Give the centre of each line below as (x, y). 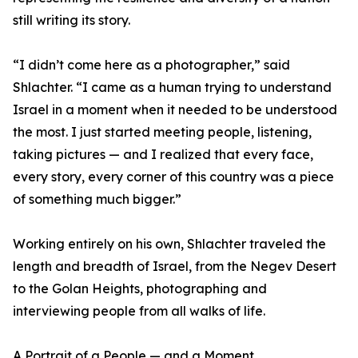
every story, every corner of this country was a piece (173, 177)
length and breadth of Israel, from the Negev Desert (175, 267)
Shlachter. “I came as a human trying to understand (172, 88)
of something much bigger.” (97, 199)
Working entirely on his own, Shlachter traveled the (169, 244)
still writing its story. (72, 20)
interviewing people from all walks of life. (139, 311)
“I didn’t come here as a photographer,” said (151, 65)
